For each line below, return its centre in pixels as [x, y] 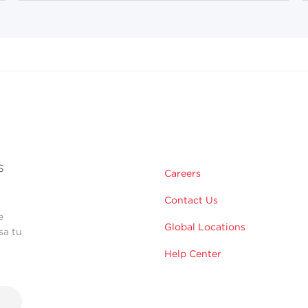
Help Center [193, 254]
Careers [183, 174]
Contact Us [191, 200]
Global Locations [205, 227]
